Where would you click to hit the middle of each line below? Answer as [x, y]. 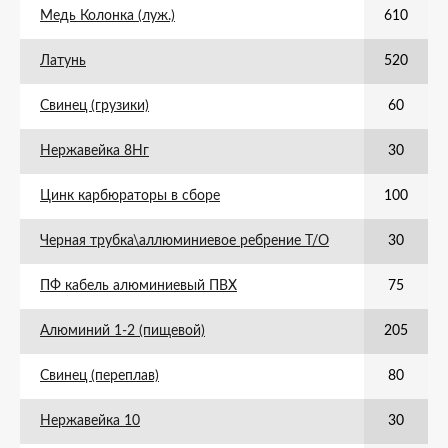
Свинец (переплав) [99, 376]
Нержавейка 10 [90, 421]
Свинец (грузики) [94, 106]
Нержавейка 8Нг [94, 151]
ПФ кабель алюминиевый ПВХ [138, 286]
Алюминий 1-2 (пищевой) [122, 331]
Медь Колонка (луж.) [107, 16]
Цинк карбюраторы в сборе [130, 196]
